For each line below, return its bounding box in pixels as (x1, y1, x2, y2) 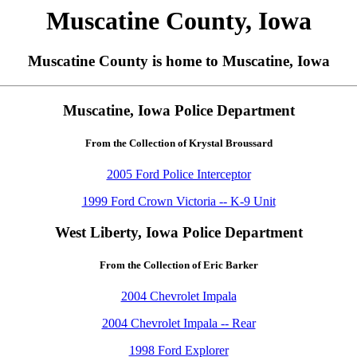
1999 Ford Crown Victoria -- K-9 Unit (81, 194, 276, 209)
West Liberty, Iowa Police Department (54, 223, 303, 241)
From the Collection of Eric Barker (99, 259, 258, 272)
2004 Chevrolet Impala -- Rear (101, 316, 256, 331)
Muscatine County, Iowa (45, 6, 312, 35)
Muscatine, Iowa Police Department (62, 101, 295, 119)
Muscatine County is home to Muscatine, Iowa (27, 53, 330, 70)
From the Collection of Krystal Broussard (84, 137, 273, 150)
